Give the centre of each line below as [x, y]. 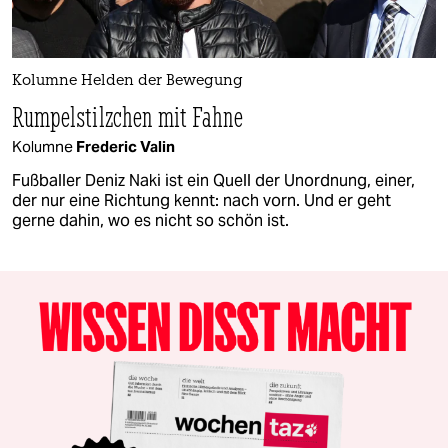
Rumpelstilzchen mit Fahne [128, 116]
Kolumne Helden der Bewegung [127, 81]
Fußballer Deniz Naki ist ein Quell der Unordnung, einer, [213, 180]
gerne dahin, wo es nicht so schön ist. [150, 220]
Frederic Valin [125, 146]
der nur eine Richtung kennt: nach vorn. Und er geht [201, 200]
